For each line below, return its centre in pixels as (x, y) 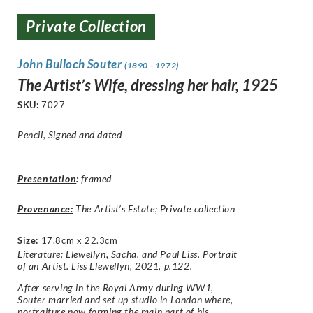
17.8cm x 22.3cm (79, 240)
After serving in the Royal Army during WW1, (117, 288)
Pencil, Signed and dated (70, 134)
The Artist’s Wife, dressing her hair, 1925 (148, 85)
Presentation (47, 178)
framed (95, 178)
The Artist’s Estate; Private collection (154, 208)
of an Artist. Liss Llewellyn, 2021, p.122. (105, 265)
